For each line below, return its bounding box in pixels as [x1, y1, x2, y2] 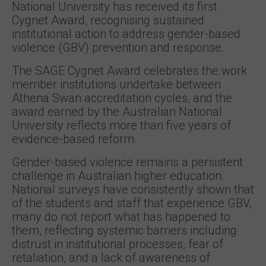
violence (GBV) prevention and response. [12, 40, 224, 55]
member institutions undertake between [12, 77, 221, 91]
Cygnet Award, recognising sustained [12, 13, 204, 27]
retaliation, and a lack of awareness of [12, 251, 210, 265]
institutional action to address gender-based [12, 27, 240, 41]
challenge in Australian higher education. [12, 169, 224, 183]
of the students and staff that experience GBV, [12, 196, 251, 210]
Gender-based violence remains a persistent [12, 155, 243, 169]
